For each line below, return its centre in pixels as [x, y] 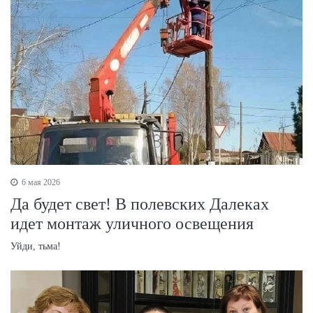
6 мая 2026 [40, 182]
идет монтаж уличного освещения [132, 223]
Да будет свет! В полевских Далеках [140, 204]
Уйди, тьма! [36, 246]
